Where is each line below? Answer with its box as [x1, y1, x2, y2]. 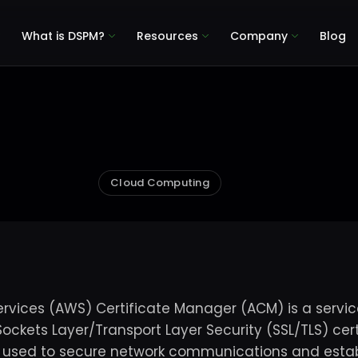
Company [230, 27, 288, 44]
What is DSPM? [22, 27, 105, 44]
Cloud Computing [110, 175, 209, 190]
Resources [137, 27, 199, 44]
